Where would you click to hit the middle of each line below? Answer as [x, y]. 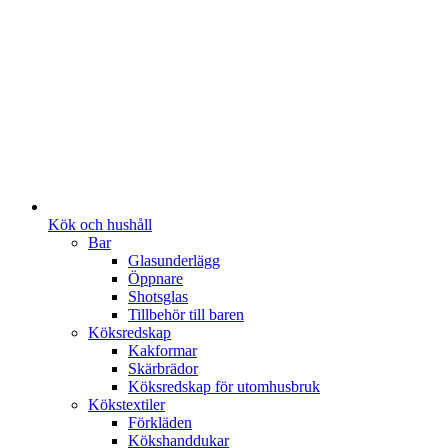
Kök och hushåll [100, 224]
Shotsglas [158, 296]
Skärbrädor [163, 368]
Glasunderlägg [174, 260]
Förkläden [160, 422]
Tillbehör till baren [186, 314]
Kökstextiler [126, 404]
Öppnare [155, 278]
